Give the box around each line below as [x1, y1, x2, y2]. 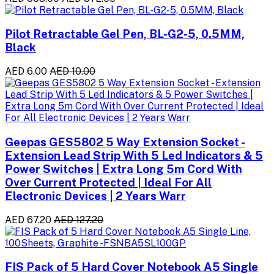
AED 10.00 [50, 65, 95, 78]
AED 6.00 [5, 65, 47, 78]
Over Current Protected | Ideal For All [5, 175, 212, 189]
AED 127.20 [54, 213, 103, 226]
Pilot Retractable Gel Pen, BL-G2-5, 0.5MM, [5, 27, 245, 41]
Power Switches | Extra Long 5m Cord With [5, 161, 242, 176]
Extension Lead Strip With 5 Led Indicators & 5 [5, 148, 263, 162]
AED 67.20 [5, 213, 51, 226]
